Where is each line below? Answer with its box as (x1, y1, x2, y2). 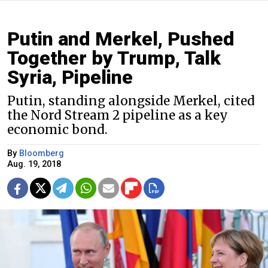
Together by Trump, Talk (7, 46, 221, 69)
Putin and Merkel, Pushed (7, 27, 234, 50)
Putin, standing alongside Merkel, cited (7, 93, 255, 109)
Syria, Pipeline (7, 65, 133, 89)
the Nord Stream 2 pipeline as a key (7, 107, 228, 123)
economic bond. (7, 121, 108, 138)
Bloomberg (19, 148, 64, 159)
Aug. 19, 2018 (7, 159, 61, 169)
